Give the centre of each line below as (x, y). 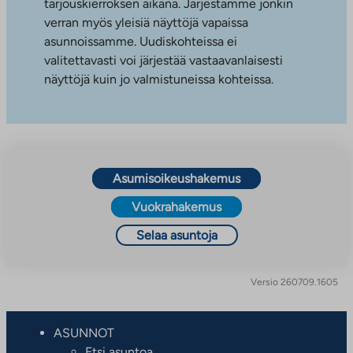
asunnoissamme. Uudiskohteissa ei (141, 41)
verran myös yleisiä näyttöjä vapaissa (146, 22)
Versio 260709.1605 (295, 282)
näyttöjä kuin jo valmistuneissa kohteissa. (159, 79)
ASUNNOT (84, 333)
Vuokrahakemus (176, 206)
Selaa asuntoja (176, 235)
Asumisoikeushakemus (176, 178)
